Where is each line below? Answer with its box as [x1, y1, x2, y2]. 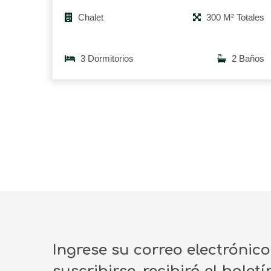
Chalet [76, 12, 103, 23]
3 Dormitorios [78, 53, 134, 64]
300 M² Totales [204, 12, 264, 23]
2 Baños [229, 53, 264, 64]
